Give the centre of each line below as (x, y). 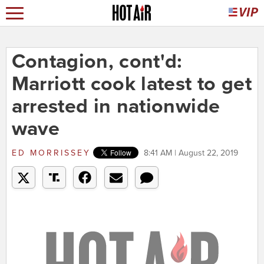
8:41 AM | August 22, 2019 (191, 153)
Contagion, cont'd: (97, 62)
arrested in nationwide (116, 107)
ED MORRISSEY (51, 153)
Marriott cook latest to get (131, 84)
